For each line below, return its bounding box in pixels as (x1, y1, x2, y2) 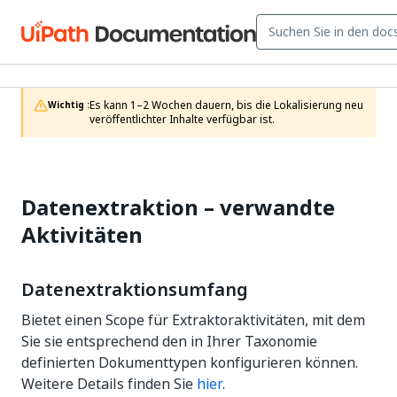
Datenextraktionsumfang (21, 276, 248, 303)
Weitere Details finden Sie (21, 373, 197, 394)
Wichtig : (48, 98, 90, 112)
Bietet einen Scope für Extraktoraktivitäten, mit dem (21, 309, 365, 331)
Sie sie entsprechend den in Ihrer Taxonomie (21, 331, 317, 352)
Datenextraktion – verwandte (21, 191, 335, 223)
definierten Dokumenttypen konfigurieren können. (21, 352, 358, 373)
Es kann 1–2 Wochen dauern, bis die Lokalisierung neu (90, 97, 363, 113)
